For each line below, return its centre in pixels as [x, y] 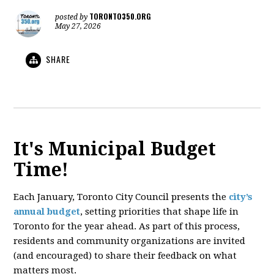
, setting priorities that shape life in [160, 212]
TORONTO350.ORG [120, 16]
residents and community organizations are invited [130, 241]
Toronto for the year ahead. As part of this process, [127, 227]
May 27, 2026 [78, 26]
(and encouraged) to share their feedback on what [125, 256]
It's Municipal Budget [115, 149]
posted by [72, 17]
